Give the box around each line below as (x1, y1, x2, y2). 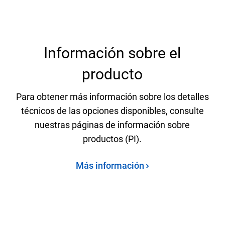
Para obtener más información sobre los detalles (16, 91, 209, 102)
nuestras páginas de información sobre (35, 119, 190, 130)
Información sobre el (44, 44, 181, 62)
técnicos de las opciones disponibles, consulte (21, 105, 204, 116)
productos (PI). (83, 133, 142, 144)
